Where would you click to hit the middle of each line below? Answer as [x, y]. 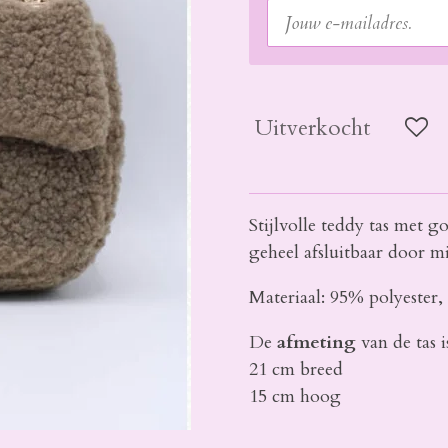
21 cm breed [296, 369]
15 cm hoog [295, 396]
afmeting [316, 342]
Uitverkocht [313, 128]
